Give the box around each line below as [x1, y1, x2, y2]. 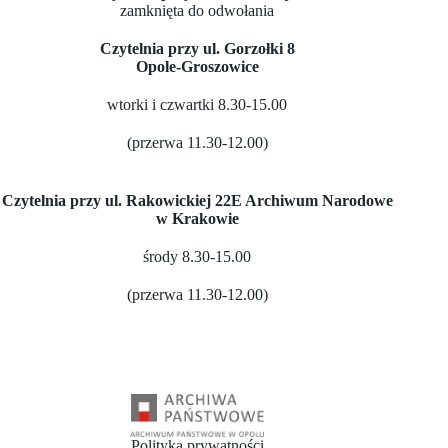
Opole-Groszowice [135, 57, 259, 75]
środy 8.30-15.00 [143, 247, 252, 265]
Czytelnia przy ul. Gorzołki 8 [99, 39, 295, 57]
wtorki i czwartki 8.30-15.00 [107, 95, 288, 113]
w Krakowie [155, 209, 239, 227]
